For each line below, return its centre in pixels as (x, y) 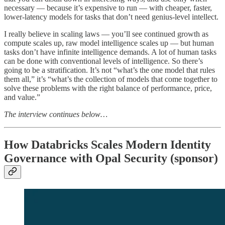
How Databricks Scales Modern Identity (107, 145)
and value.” (22, 97)
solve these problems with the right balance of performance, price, (108, 88)
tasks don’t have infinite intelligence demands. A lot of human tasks (110, 52)
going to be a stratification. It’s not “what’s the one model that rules (109, 70)
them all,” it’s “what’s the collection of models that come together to (111, 79)
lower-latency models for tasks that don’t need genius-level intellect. (111, 17)
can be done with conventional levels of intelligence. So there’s (103, 61)
